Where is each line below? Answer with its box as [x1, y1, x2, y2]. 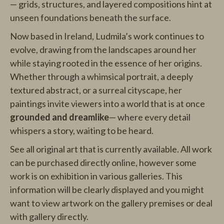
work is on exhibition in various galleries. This [10, 170, 182, 181]
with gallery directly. [10, 211, 88, 222]
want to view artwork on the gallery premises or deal [10, 197, 212, 208]
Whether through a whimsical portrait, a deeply [10, 71, 193, 82]
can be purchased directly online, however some [10, 157, 196, 168]
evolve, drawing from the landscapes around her [10, 44, 196, 55]
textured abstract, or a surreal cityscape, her [10, 84, 182, 95]
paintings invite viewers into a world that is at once [10, 98, 205, 109]
